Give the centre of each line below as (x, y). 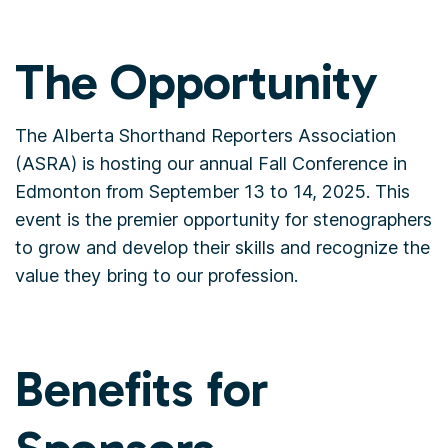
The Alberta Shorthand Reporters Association (205, 135)
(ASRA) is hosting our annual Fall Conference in (211, 163)
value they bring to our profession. (156, 275)
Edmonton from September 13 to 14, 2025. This (212, 191)
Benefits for (141, 389)
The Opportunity (196, 82)
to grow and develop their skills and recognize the (222, 247)
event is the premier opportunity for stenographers (223, 219)
